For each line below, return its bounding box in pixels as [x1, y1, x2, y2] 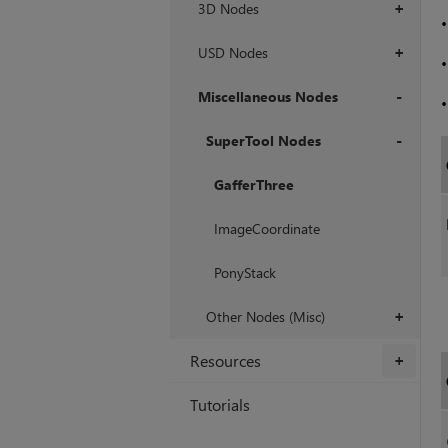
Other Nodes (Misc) [205, 307, 325, 327]
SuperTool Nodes [205, 131, 321, 151]
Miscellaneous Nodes [197, 87, 338, 107]
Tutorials [189, 394, 250, 416]
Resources [189, 350, 261, 372]
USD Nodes [197, 43, 268, 63]
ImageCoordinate [213, 219, 320, 239]
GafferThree [213, 175, 294, 195]
